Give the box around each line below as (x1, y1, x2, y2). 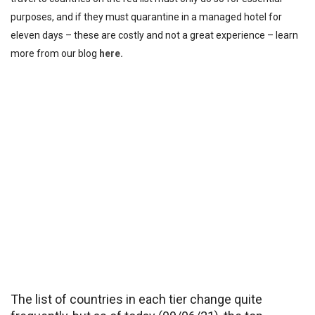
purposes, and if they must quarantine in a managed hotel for (11, 11, 282, 22)
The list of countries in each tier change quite (11, 291, 262, 307)
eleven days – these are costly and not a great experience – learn (11, 29, 298, 41)
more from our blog (11, 47, 99, 59)
